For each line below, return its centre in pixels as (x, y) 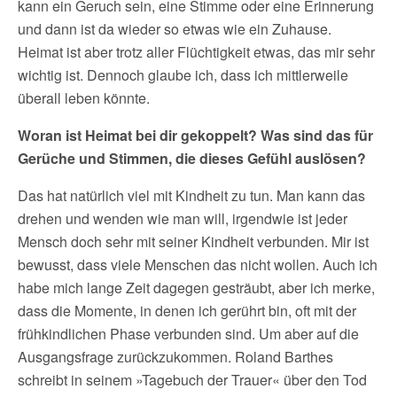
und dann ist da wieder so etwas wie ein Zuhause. (175, 29)
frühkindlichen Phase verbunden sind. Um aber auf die (188, 334)
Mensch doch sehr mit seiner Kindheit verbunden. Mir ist (193, 241)
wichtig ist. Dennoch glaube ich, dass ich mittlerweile (183, 75)
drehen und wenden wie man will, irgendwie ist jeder (183, 218)
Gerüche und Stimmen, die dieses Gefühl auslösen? (192, 158)
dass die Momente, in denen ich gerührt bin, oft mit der (187, 311)
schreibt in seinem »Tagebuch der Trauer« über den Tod (192, 380)
